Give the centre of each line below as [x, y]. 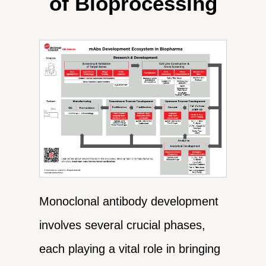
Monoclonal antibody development [129, 202]
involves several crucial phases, [123, 225]
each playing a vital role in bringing [130, 249]
